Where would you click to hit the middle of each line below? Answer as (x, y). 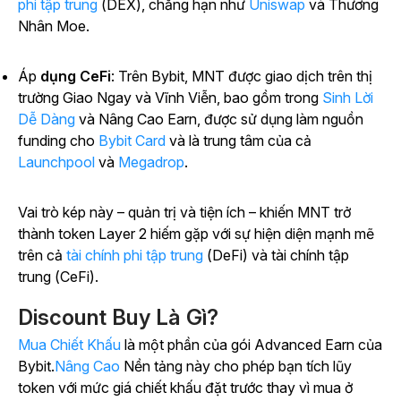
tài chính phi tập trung (135, 256)
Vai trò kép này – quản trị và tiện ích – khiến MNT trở (184, 213)
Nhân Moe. (54, 26)
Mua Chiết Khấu (69, 345)
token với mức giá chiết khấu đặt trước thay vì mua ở (185, 388)
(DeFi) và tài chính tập (276, 256)
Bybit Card (132, 141)
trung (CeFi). (58, 277)
